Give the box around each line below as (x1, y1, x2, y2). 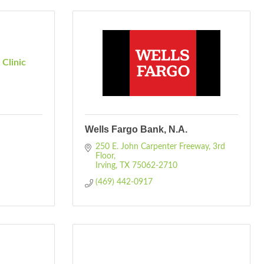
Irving (95, 161, 115, 170)
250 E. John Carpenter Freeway (95, 143, 209, 151)
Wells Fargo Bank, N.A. (85, 124, 187, 134)
